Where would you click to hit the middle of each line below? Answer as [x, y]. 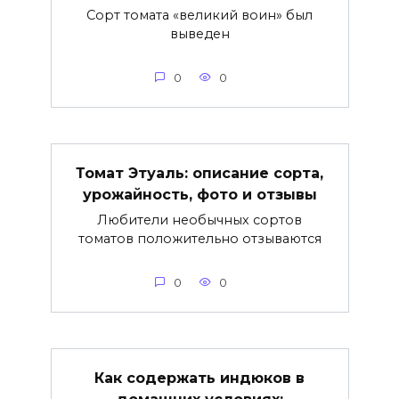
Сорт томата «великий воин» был [199, 15]
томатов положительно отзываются [199, 238]
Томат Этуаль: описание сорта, [199, 173]
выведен [199, 33]
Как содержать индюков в [199, 378]
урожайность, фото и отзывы [199, 194]
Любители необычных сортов [199, 220]
